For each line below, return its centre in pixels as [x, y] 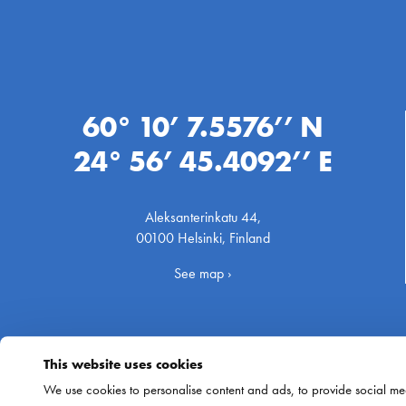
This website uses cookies [124, 364]
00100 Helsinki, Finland [203, 238]
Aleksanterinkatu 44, [203, 217]
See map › [203, 273]
